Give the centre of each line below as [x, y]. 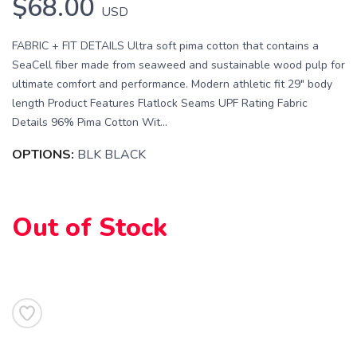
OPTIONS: [43, 154]
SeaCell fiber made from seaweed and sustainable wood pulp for [178, 65]
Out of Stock [90, 227]
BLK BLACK [112, 154]
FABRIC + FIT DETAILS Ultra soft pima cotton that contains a [165, 45]
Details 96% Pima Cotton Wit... [90, 122]
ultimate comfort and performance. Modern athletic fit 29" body [172, 84]
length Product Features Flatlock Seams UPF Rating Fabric [160, 103]
